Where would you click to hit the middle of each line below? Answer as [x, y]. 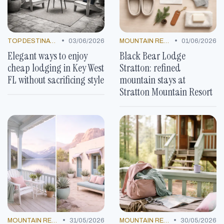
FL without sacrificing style [56, 79]
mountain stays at [152, 79]
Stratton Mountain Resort [166, 91]
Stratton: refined [150, 67]
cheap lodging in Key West [56, 67]
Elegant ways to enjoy [47, 55]
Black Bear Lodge [152, 55]
